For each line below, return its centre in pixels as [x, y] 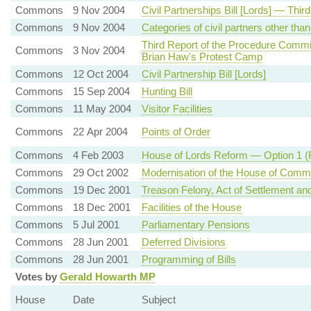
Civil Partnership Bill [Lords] [203, 74]
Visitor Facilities [177, 109]
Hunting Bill [167, 92]
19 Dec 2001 [101, 190]
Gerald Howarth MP [107, 277]
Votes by [37, 277]
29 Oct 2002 [100, 173]
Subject [158, 300]
